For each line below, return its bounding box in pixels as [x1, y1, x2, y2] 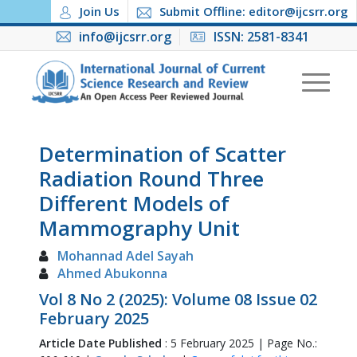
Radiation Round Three [38, 164, 264, 193]
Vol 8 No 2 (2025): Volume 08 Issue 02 [38, 288, 317, 310]
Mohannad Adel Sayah [57, 247, 194, 265]
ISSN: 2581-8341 [213, 28, 309, 45]
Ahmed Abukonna [57, 265, 167, 282]
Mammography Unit [38, 214, 240, 242]
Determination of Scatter [38, 139, 286, 168]
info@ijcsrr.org [78, 28, 171, 45]
